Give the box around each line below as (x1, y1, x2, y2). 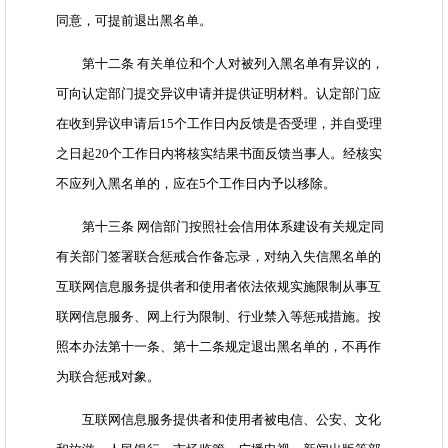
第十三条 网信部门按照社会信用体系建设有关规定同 (56, 219, 384, 235)
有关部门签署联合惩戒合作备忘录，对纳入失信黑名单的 (56, 249, 381, 265)
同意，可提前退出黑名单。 (56, 13, 212, 29)
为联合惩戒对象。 (56, 369, 160, 385)
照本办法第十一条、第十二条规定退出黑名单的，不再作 (56, 339, 381, 355)
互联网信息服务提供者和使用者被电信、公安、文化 (56, 412, 381, 428)
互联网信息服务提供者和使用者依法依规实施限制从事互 (56, 279, 381, 295)
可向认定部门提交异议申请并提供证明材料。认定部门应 (56, 86, 381, 102)
